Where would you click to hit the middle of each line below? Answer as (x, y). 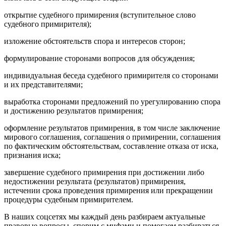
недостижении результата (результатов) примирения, (95, 181)
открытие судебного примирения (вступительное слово (100, 15)
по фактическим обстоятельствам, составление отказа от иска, (111, 146)
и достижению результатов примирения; (74, 110)
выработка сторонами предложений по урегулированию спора (112, 101)
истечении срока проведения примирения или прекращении (108, 190)
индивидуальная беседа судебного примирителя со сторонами (111, 75)
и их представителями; (43, 84)
